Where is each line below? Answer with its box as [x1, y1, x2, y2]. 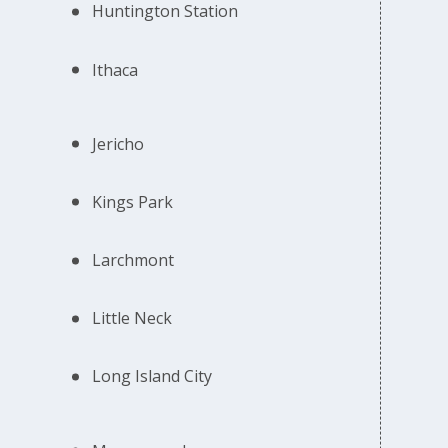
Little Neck [92, 307, 173, 330]
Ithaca [92, 58, 139, 81]
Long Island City [92, 365, 213, 388]
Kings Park [92, 190, 174, 213]
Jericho [92, 132, 145, 155]
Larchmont [92, 249, 175, 272]
